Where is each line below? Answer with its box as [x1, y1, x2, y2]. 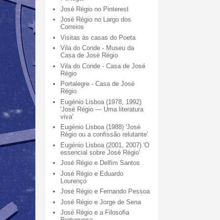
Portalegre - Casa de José [60, 80, 135, 88]
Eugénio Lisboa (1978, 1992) [60, 98, 142, 106]
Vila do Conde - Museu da [60, 44, 135, 52]
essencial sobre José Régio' [60, 148, 140, 156]
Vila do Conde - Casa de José [60, 62, 146, 70]
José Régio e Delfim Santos [60, 159, 140, 167]
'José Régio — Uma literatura [60, 105, 144, 113]
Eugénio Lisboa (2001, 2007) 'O [60, 141, 150, 149]
